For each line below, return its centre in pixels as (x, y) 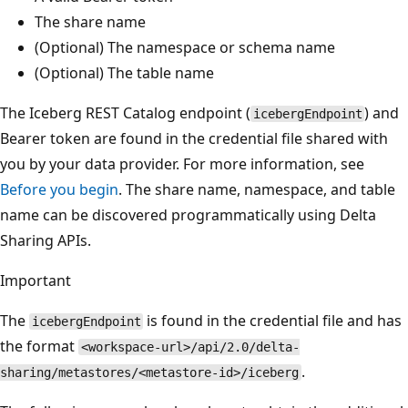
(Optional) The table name (124, 73)
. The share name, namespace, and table (257, 190)
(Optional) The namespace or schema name (185, 48)
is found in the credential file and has (273, 321)
